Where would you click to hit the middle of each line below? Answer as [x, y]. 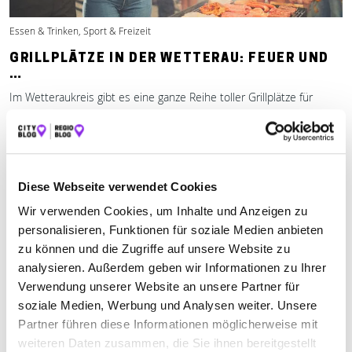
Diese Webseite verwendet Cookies [117, 186]
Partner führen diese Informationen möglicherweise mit [168, 324]
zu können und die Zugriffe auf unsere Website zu [154, 249]
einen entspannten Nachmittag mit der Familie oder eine [148, 114]
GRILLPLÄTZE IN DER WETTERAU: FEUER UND [169, 59]
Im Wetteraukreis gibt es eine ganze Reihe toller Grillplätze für [161, 97]
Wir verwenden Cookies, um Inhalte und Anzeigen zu [163, 211]
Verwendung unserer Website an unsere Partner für [159, 287]
